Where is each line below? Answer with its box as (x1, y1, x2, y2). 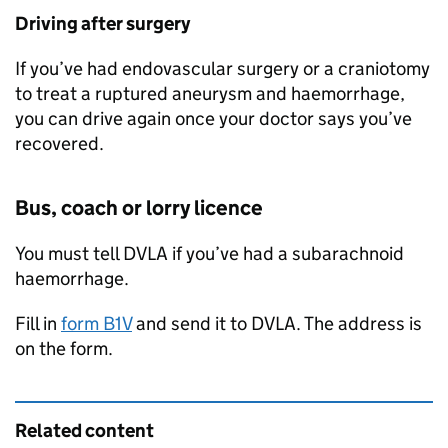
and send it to (132, 312, 251, 335)
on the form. (15, 337, 113, 360)
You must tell (15, 242, 123, 265)
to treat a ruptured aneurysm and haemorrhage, (15, 82, 405, 105)
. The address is (296, 312, 422, 335)
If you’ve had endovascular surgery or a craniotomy (15, 57, 430, 80)
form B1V (61, 312, 132, 335)
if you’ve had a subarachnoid (168, 242, 404, 265)
